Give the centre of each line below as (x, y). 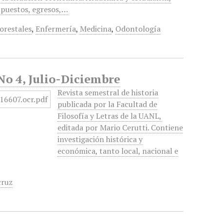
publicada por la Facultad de (108, 104)
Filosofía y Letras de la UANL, (110, 116)
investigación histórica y (100, 139)
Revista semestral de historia (108, 92)
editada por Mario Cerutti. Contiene (120, 127)
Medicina (96, 29)
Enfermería (56, 29)
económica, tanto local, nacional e (118, 151)
